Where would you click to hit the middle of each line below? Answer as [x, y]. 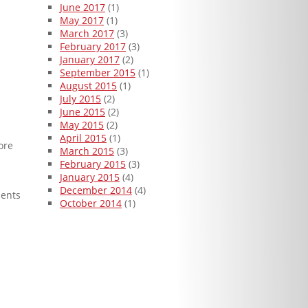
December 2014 [96, 190]
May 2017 [82, 21]
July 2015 [80, 99]
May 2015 [82, 125]
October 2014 [91, 203]
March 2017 [87, 34]
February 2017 [93, 47]
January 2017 [90, 60]
